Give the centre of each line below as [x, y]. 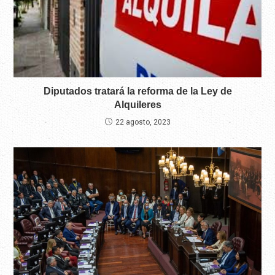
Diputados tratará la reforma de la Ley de [137, 91]
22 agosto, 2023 [143, 122]
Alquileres [137, 104]
